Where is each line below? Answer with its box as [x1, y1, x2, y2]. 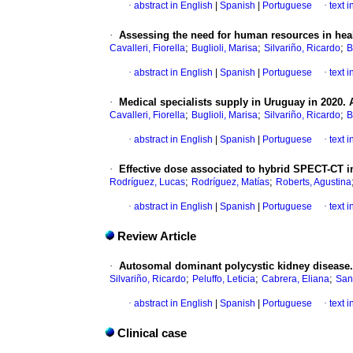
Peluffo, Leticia [192, 273, 255, 285]
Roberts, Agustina [276, 176, 351, 188]
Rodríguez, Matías [191, 176, 269, 188]
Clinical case [117, 327, 187, 340]
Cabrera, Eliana [262, 273, 329, 285]
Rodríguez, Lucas [110, 176, 185, 188]
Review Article [117, 230, 196, 243]
